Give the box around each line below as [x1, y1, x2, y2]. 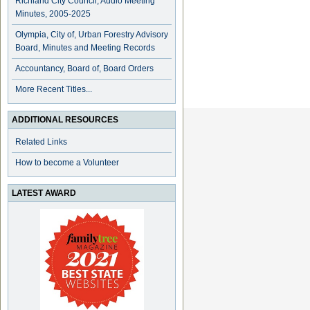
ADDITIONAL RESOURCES [12, 115, 118, 125]
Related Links [15, 137, 67, 147]
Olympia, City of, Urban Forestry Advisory [15, 30, 168, 39]
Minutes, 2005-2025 [15, 9, 91, 19]
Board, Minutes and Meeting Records [15, 43, 155, 53]
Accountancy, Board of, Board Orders [15, 64, 154, 73]
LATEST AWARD [12, 188, 76, 198]
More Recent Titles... [15, 84, 92, 94]
